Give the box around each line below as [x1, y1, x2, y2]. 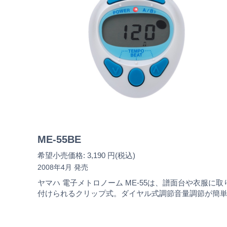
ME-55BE [37, 134, 81, 145]
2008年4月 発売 [37, 163, 88, 171]
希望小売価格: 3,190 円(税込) [37, 150, 135, 160]
